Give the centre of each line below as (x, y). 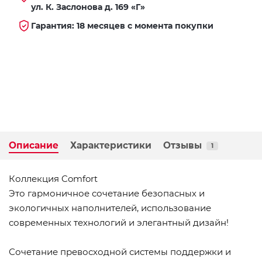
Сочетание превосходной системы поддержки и (120, 252)
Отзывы (182, 146)
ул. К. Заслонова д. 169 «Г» (88, 7)
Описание (34, 146)
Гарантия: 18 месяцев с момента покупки (122, 26)
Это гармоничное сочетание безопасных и (107, 194)
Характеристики (111, 146)
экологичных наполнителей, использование (110, 208)
